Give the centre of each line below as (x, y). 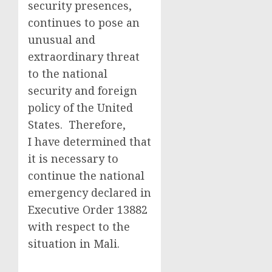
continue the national (86, 175)
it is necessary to (73, 158)
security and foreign (83, 90)
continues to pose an (84, 22)
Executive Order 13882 (88, 209)
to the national (68, 73)
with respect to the (79, 226)
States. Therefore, (77, 124)
